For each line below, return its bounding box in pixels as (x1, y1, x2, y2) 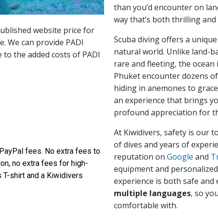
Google (167, 151, 193, 162)
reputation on (114, 151, 167, 162)
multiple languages (114, 188, 191, 199)
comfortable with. (114, 200, 178, 211)
